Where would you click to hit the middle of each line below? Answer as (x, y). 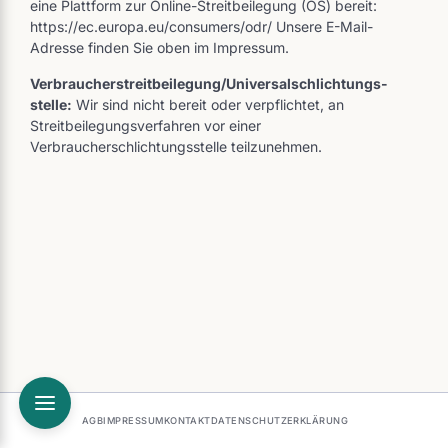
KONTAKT (187, 420)
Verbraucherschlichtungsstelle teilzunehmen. (176, 146)
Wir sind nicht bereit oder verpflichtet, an (208, 104)
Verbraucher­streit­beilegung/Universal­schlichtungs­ (209, 83)
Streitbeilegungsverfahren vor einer (145, 125)
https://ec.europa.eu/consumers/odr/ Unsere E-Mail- (201, 26)
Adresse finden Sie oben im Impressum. (159, 47)
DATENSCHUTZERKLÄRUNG (279, 420)
